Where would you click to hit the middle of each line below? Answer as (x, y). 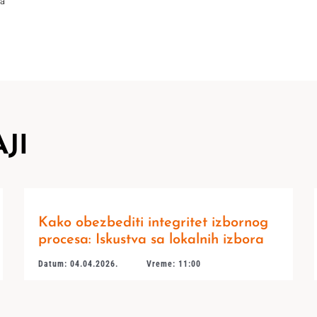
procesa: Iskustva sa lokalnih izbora (151, 240)
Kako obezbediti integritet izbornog (153, 223)
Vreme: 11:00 (173, 264)
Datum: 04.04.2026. (78, 264)
